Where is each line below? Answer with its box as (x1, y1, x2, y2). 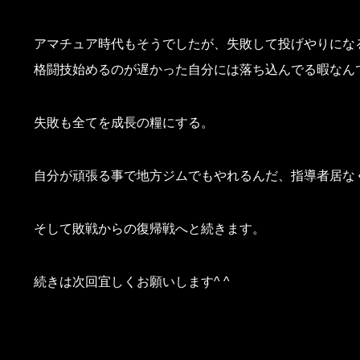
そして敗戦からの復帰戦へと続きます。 (34, 222, 265, 235)
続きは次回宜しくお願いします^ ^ (34, 275, 230, 288)
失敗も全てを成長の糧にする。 (34, 116, 214, 129)
